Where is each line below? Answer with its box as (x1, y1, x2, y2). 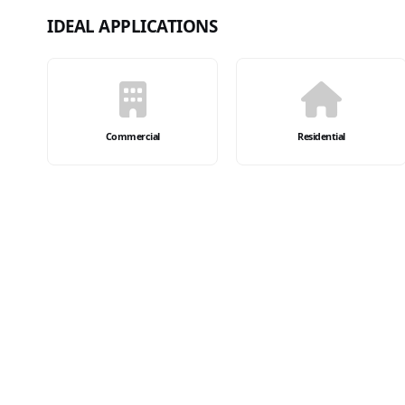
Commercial (105, 130, 160, 143)
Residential (297, 130, 345, 143)
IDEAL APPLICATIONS (47, 14, 217, 37)
